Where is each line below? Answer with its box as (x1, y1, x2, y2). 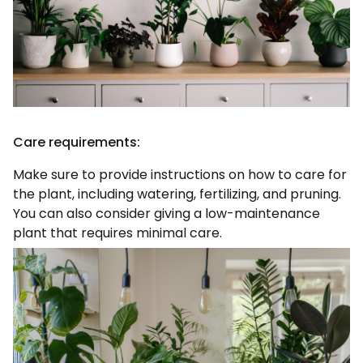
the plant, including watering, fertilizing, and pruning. (13, 185, 341, 203)
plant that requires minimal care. (13, 224, 222, 242)
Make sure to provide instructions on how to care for (13, 165, 347, 184)
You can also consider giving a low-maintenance (13, 204, 320, 223)
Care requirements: (13, 133, 143, 152)
